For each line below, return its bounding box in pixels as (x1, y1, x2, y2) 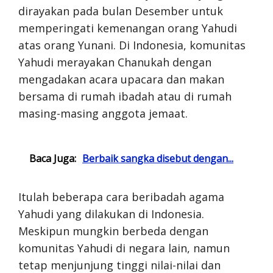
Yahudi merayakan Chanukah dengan (18, 54, 211, 69)
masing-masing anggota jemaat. (18, 105, 188, 121)
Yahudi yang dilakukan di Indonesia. (18, 206, 204, 221)
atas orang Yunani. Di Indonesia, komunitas (18, 37, 246, 52)
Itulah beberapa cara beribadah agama (18, 189, 224, 204)
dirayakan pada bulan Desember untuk (18, 3, 223, 18)
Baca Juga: (29, 151, 76, 165)
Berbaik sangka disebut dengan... (82, 151, 233, 165)
